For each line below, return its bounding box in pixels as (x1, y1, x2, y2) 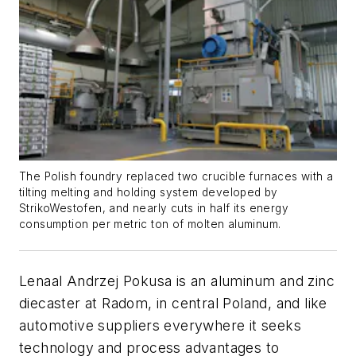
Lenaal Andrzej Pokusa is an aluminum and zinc (19, 272, 335, 289)
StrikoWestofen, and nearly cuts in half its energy (19, 201, 288, 215)
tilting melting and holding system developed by (19, 185, 278, 199)
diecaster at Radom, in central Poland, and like (19, 294, 327, 311)
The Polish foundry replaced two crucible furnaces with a (19, 169, 334, 183)
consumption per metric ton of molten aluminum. (19, 217, 281, 230)
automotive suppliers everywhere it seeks (19, 316, 301, 334)
